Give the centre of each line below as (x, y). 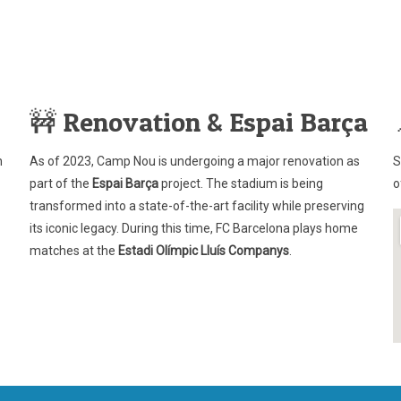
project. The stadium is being (240, 183)
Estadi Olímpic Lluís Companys (203, 251)
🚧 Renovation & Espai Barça (198, 122)
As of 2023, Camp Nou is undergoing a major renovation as (194, 161)
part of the (60, 183)
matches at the (73, 251)
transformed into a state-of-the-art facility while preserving (196, 206)
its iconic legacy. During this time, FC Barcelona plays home (193, 228)
